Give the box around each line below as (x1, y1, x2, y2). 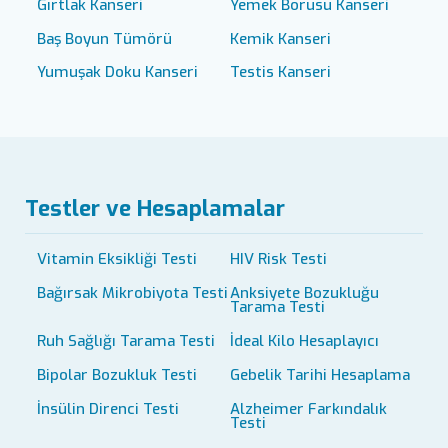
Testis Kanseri (230, 62, 331, 83)
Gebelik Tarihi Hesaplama (230, 364, 410, 385)
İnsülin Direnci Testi (36, 398, 179, 419)
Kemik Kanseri (230, 28, 331, 49)
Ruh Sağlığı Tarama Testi (36, 330, 215, 351)
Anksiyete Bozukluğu (230, 283, 379, 304)
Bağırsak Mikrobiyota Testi (36, 283, 228, 304)
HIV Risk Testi (230, 249, 327, 270)
